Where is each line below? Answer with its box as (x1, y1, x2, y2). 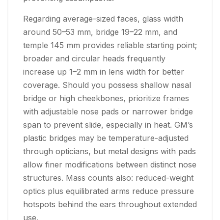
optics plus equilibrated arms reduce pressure (23, 186, 194, 196)
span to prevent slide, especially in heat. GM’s (23, 119, 193, 130)
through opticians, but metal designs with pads (23, 146, 196, 156)
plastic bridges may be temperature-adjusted (23, 133, 189, 143)
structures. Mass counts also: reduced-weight (23, 172, 193, 183)
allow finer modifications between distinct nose (23, 159, 196, 169)
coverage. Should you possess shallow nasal (23, 80, 191, 90)
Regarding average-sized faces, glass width (23, 13, 183, 24)
